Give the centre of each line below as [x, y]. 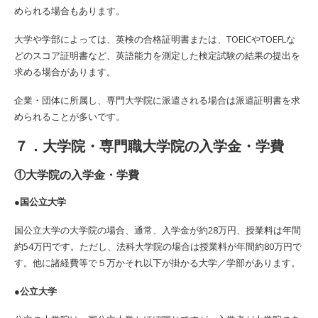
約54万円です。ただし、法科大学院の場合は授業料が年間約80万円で [158, 246]
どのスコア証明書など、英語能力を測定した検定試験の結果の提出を [157, 55]
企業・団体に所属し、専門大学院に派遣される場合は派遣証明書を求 [157, 100]
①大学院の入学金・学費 [77, 174]
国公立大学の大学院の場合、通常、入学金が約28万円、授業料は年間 [158, 230]
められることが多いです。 [70, 116]
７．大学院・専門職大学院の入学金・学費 [149, 146]
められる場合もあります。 [70, 10]
